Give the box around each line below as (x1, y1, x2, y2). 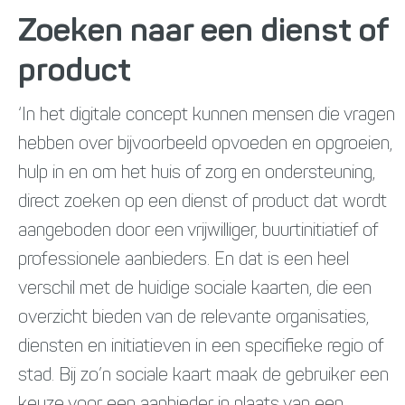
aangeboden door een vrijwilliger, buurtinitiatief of (18, 221, 378, 240)
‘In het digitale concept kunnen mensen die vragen (18, 106, 395, 125)
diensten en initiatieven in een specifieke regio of (18, 337, 383, 356)
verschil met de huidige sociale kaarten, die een (18, 279, 372, 298)
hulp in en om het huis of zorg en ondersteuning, (18, 164, 375, 183)
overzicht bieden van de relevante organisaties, (18, 308, 369, 327)
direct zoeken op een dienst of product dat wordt (18, 193, 387, 212)
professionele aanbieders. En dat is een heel (18, 250, 349, 269)
